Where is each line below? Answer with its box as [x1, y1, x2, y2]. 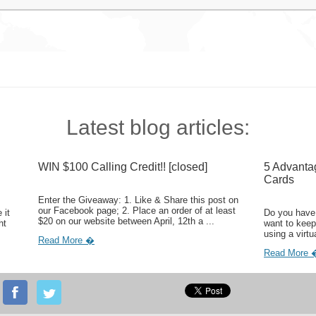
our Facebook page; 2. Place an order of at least [38, 205, 236, 216]
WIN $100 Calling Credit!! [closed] [38, 161, 207, 173]
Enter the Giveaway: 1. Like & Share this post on [38, 195, 238, 205]
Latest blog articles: [66, 116, 250, 139]
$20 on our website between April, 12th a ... [38, 216, 214, 226]
